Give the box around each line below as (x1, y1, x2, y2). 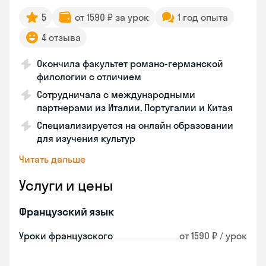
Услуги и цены (19, 176, 113, 194)
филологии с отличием (37, 71, 141, 83)
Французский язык (19, 205, 114, 218)
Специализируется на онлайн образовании (37, 119, 233, 131)
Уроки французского (19, 230, 113, 242)
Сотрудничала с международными (37, 88, 195, 100)
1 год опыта (178, 11, 228, 23)
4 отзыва (42, 31, 81, 43)
